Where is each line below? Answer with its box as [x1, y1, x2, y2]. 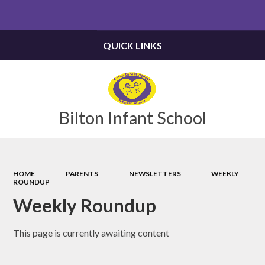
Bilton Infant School [59, 106, 206, 128]
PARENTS [66, 169, 98, 178]
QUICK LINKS [103, 40, 162, 51]
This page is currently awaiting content [13, 227, 170, 238]
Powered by [147, 11, 192, 21]
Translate [214, 11, 248, 21]
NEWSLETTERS [128, 169, 181, 178]
